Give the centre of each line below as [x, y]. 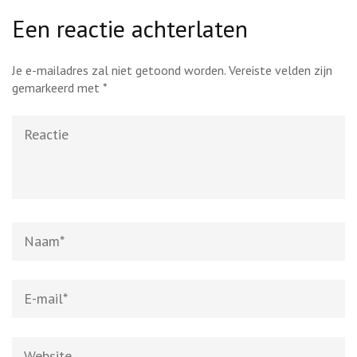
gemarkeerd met [57, 87]
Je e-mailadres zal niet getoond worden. [119, 70]
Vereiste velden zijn [280, 70]
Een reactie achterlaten [130, 28]
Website [32, 345]
